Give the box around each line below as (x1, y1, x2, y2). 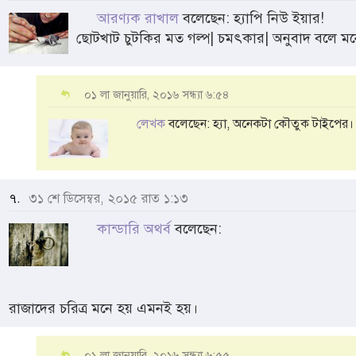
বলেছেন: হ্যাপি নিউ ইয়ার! (179, 9, 324, 27)
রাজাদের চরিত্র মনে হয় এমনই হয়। (9, 299, 198, 317)
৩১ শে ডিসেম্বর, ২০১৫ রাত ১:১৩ (25, 190, 188, 207)
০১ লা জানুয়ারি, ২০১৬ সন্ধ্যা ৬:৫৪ (84, 87, 230, 102)
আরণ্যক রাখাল (97, 9, 179, 27)
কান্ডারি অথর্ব (97, 219, 171, 238)
